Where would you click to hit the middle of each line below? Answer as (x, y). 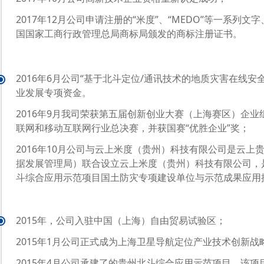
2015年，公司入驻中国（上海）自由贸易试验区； (121, 220)
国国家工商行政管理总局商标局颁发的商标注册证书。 (129, 34)
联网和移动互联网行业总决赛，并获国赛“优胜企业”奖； (133, 128)
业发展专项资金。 (54, 93)
